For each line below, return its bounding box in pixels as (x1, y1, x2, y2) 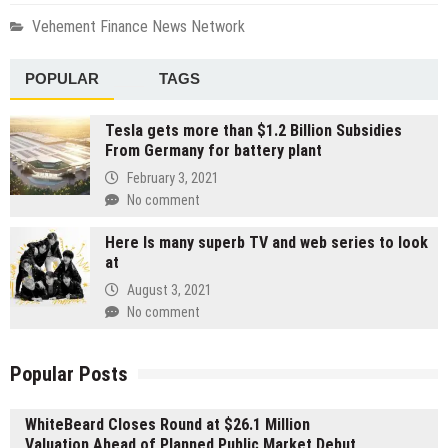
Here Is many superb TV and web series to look (105, 233, 428, 253)
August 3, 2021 (127, 282, 212, 299)
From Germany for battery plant (105, 141, 322, 161)
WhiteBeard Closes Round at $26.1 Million (25, 415, 310, 435)
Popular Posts (10, 362, 128, 387)
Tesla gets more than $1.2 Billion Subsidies (105, 121, 402, 141)
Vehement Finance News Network (32, 17, 245, 37)
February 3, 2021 (127, 170, 219, 187)
